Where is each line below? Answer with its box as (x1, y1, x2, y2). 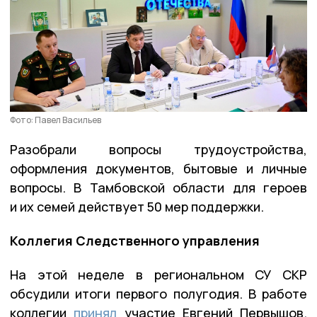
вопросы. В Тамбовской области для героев (10, 178, 307, 196)
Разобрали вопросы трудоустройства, (10, 140, 307, 158)
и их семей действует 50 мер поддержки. (10, 197, 264, 215)
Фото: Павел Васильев (10, 113, 101, 126)
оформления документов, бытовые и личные (10, 159, 307, 177)
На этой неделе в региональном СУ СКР (10, 265, 307, 283)
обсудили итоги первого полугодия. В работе (10, 284, 307, 302)
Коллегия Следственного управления (10, 231, 260, 249)
